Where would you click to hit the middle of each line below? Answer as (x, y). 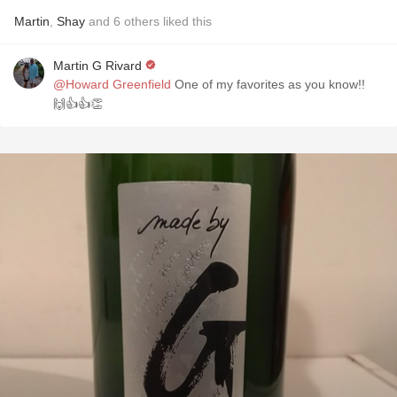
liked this (186, 21)
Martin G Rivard (97, 66)
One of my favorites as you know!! (268, 84)
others (142, 21)
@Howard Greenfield (112, 84)
